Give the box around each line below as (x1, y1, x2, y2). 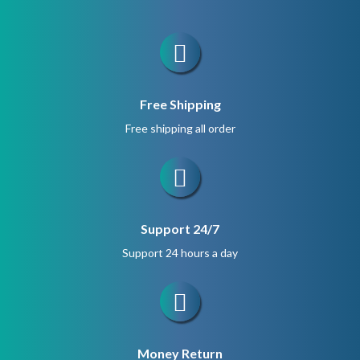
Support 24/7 (141, 220, 219, 236)
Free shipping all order (125, 121, 235, 135)
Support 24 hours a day (122, 245, 238, 260)
